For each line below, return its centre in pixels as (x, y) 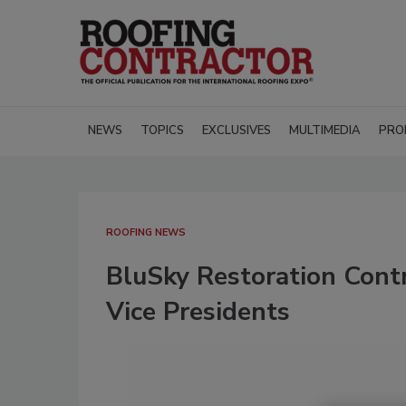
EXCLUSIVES (237, 131)
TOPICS (162, 131)
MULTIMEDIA (325, 131)
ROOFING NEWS (146, 233)
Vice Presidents (198, 312)
